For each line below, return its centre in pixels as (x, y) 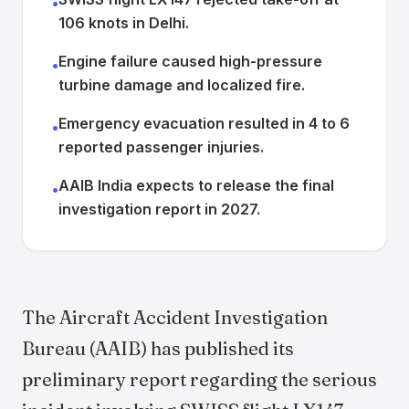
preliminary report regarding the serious (199, 379)
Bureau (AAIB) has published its (158, 348)
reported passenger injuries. (161, 147)
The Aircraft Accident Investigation (175, 317)
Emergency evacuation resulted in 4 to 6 (204, 123)
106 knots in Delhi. (124, 23)
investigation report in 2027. (159, 209)
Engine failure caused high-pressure (190, 61)
